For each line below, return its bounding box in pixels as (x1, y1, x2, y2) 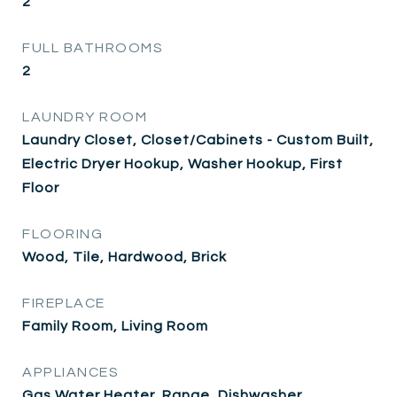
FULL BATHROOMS (22, 40, 163, 55)
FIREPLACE (22, 295, 105, 310)
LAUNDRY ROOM (22, 109, 147, 124)
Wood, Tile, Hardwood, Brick (22, 249, 227, 264)
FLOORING (22, 226, 103, 241)
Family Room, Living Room (22, 318, 208, 333)
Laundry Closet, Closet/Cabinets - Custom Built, (22, 132, 374, 147)
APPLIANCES (22, 364, 119, 379)
